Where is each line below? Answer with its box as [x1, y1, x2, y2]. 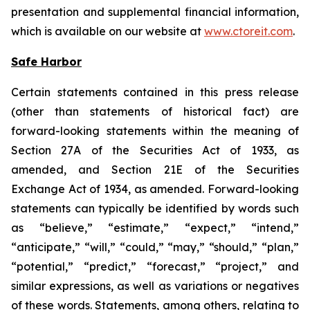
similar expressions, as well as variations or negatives [11, 279, 299, 293]
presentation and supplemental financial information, [11, 5, 299, 19]
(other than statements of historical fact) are [11, 104, 299, 118]
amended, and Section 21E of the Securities [11, 163, 299, 176]
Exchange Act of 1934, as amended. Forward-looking [11, 182, 299, 196]
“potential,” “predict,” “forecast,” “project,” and [11, 259, 299, 273]
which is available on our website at [11, 24, 204, 38]
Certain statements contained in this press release [11, 85, 299, 99]
